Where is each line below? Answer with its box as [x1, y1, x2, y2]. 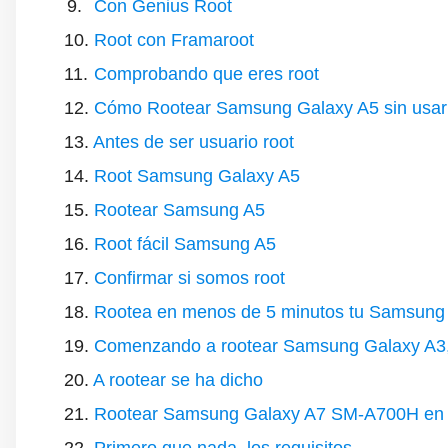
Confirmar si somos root [94, 268, 285, 288]
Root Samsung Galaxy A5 [94, 166, 300, 186]
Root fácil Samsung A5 [94, 234, 276, 254]
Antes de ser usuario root [93, 132, 294, 152]
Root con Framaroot [94, 30, 254, 50]
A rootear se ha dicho [93, 370, 263, 390]
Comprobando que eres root [94, 64, 319, 84]
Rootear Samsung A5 [94, 200, 265, 220]
